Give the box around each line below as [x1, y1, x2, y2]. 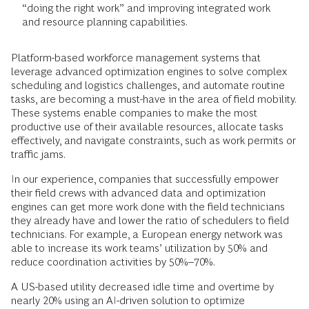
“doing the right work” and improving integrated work [22, 2, 270, 14]
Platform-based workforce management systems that [11, 52, 261, 64]
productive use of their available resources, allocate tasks [11, 121, 283, 133]
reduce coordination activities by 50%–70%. [11, 256, 215, 268]
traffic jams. [11, 148, 66, 161]
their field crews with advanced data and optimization [11, 187, 266, 199]
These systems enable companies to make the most [11, 107, 257, 119]
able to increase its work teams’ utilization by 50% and [11, 242, 268, 255]
